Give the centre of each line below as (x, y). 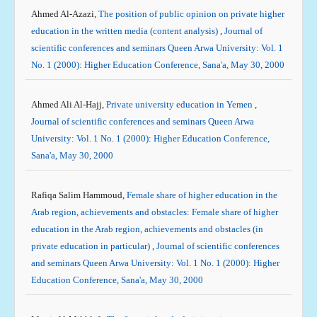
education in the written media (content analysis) (125, 31)
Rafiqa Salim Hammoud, (79, 195)
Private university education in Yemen (180, 104)
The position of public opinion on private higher (191, 14)
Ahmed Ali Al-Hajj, (68, 104)
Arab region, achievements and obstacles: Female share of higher (154, 212)
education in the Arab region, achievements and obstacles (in (147, 229)
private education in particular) (91, 246)
